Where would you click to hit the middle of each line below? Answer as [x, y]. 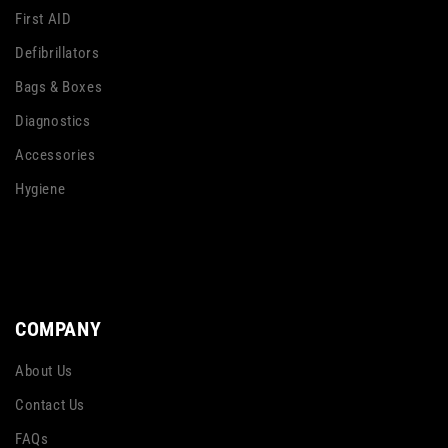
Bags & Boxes [59, 87]
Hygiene [40, 189]
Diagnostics [53, 121]
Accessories [55, 155]
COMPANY [58, 329]
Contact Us [50, 405]
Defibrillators [57, 53]
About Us [44, 371]
